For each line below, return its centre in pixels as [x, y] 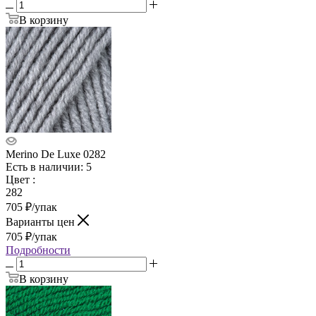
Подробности [38, 250]
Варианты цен [42, 221]
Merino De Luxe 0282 [56, 154]
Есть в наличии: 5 [49, 166]
